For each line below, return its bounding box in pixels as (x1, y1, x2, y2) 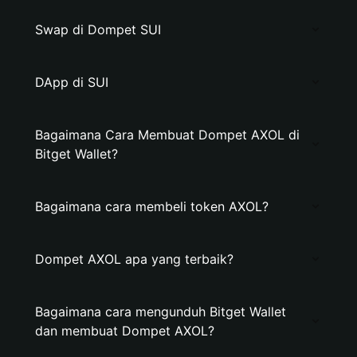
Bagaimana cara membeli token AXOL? (35, 198, 269, 214)
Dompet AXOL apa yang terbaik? (35, 251, 233, 267)
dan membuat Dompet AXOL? (35, 323, 214, 339)
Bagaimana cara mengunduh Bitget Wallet (35, 304, 286, 320)
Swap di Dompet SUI (35, 22, 161, 37)
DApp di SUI (35, 74, 108, 90)
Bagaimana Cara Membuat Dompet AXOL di (35, 127, 300, 143)
